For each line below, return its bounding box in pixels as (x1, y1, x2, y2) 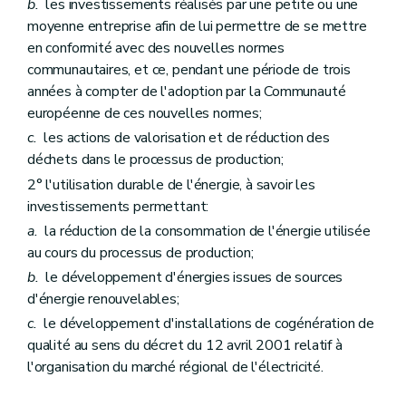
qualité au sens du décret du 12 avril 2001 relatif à (27, 335, 343, 356)
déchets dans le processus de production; (27, 150, 284, 170)
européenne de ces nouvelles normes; (27, 103, 262, 124)
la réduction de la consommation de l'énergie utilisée (37, 220, 371, 241)
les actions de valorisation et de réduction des (36, 128, 330, 149)
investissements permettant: (27, 196, 209, 217)
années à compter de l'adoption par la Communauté (27, 82, 346, 102)
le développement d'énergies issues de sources (38, 267, 343, 287)
